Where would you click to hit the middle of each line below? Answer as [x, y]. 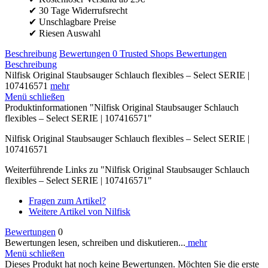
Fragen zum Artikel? [67, 200]
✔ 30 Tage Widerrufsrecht [78, 10]
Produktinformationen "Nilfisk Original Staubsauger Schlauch [122, 107]
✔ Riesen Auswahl [65, 33]
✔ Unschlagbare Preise [72, 22]
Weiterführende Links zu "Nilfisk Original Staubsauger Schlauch [127, 169]
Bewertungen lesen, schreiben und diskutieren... [95, 242]
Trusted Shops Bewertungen [173, 53]
